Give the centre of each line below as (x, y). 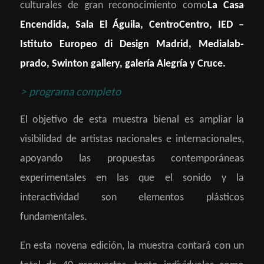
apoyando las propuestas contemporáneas (132, 159)
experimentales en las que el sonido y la (132, 179)
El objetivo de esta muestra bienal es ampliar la (132, 120)
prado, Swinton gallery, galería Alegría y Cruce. (123, 64)
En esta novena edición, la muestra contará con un (132, 246)
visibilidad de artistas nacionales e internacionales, (132, 140)
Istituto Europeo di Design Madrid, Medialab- (132, 44)
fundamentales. (53, 217)
